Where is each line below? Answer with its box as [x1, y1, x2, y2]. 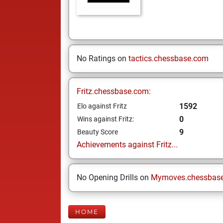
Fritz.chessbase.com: [77, 87, 151, 96]
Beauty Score [77, 128, 118, 136]
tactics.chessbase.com [128, 54, 209, 63]
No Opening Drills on [77, 173, 151, 182]
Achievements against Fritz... [77, 140, 178, 149]
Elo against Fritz [77, 102, 127, 110]
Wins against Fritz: [77, 115, 134, 123]
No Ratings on [77, 54, 128, 63]
